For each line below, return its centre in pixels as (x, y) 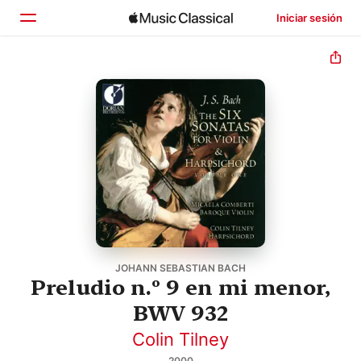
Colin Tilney (180, 339)
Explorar (76, 114)
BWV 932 (180, 313)
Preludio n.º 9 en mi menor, (180, 287)
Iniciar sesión (309, 18)
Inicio (66, 80)
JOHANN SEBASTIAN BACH (180, 268)
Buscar (72, 147)
